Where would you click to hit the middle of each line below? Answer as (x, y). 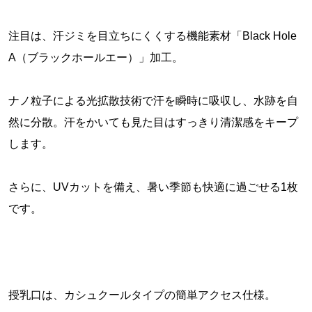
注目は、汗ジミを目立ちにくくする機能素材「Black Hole (152, 36)
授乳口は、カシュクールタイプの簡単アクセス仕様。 (142, 295)
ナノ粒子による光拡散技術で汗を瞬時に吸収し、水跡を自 (153, 101)
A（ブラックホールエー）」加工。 (95, 58)
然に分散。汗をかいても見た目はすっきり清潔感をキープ (153, 123)
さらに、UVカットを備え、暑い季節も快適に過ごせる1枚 (153, 187)
